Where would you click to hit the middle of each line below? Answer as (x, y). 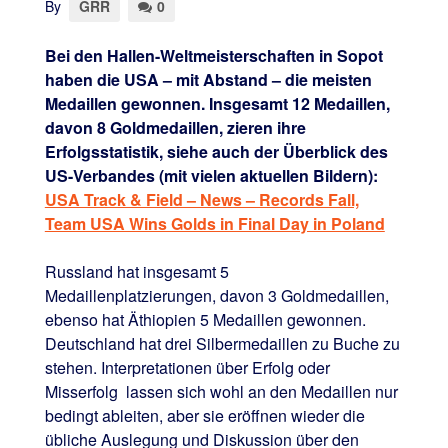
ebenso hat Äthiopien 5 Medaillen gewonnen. (205, 320)
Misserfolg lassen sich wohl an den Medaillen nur (221, 392)
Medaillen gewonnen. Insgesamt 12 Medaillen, (217, 104)
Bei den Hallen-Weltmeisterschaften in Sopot (213, 56)
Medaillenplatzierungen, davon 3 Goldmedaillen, (216, 296)
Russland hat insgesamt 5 (136, 272)
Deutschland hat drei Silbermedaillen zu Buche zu (222, 344)
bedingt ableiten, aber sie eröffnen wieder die (204, 416)
